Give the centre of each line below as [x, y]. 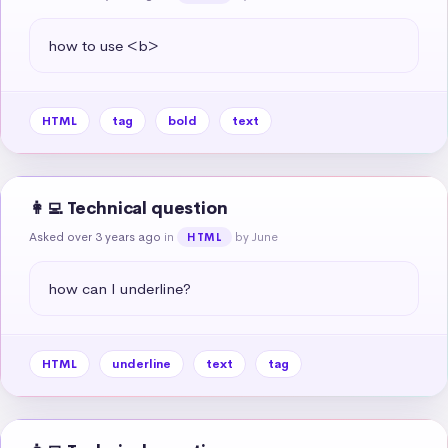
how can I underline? [119, 288]
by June [257, 236]
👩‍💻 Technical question [128, 208]
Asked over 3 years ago [95, 236]
